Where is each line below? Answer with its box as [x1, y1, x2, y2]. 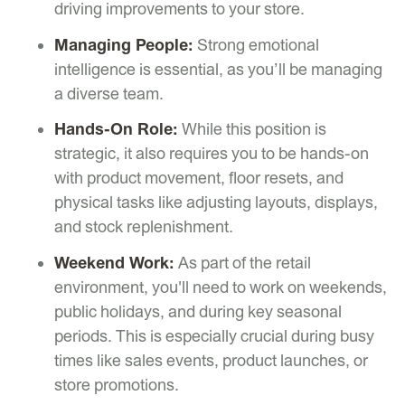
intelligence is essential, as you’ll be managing [54, 59, 382, 79]
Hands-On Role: [54, 119, 178, 139]
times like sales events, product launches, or [54, 350, 368, 370]
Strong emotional [193, 34, 319, 54]
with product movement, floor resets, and [54, 168, 344, 188]
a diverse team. [54, 83, 167, 103]
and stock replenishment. [54, 217, 233, 237]
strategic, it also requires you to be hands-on [54, 144, 369, 164]
